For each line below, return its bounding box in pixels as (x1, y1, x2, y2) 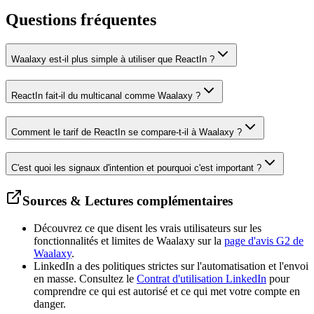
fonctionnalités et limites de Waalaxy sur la (34, 234, 224, 247)
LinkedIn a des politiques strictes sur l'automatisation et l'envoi (34, 259, 308, 272)
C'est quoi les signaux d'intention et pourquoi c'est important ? (11, 163, 261, 174)
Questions (6, 11, 76, 29)
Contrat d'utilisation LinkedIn (137, 272, 266, 285)
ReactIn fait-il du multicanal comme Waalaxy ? (11, 90, 200, 101)
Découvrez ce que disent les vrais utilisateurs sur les (34, 221, 261, 234)
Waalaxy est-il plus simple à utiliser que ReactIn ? (11, 54, 214, 65)
